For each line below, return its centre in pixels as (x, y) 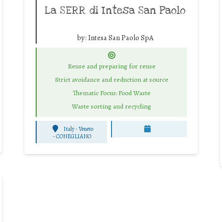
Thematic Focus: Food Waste (111, 93)
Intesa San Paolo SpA (121, 37)
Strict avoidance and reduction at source (111, 80)
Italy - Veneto (78, 129)
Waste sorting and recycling (111, 106)
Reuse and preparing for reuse (111, 66)
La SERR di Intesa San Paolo (115, 10)
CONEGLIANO (73, 136)
